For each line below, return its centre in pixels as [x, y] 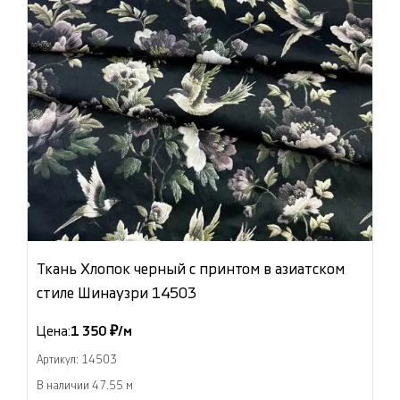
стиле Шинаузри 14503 [117, 294]
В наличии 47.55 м [85, 386]
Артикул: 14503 [77, 360]
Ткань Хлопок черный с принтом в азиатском [191, 270]
